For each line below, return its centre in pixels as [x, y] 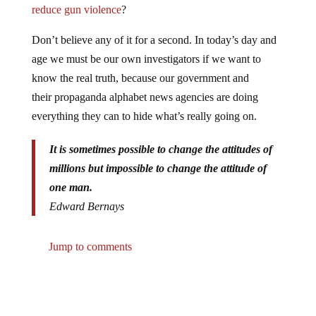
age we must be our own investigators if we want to [146, 59]
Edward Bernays [86, 206]
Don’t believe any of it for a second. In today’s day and [154, 39]
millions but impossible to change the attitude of [158, 168]
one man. [71, 187]
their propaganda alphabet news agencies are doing [145, 97]
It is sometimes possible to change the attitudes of [160, 149]
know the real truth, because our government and [140, 78]
